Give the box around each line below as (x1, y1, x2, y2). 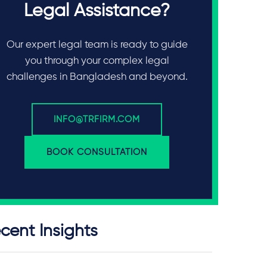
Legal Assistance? (24, 2, 170, 20)
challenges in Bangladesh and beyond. (6, 72, 188, 82)
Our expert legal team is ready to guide (6, 40, 188, 50)
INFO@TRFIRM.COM (54, 115, 141, 124)
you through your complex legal (24, 56, 169, 66)
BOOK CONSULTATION (46, 148, 148, 157)
